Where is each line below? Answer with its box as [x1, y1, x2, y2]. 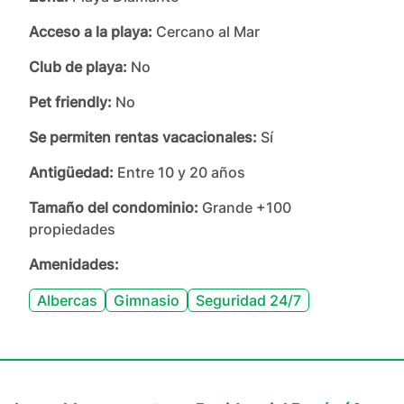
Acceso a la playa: [29, 23, 152, 41]
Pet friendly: [29, 93, 112, 111]
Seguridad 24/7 [196, 291, 301, 309]
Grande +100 [202, 198, 291, 216]
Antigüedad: [29, 163, 114, 181]
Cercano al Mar [156, 23, 260, 41]
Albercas [37, 291, 97, 309]
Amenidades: [29, 255, 119, 273]
